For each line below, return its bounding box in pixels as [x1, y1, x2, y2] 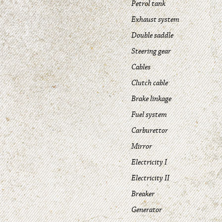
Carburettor [131, 126, 168, 135]
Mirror [131, 142, 152, 151]
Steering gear [131, 47, 171, 55]
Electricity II [131, 173, 169, 182]
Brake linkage [131, 94, 171, 103]
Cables [131, 62, 151, 71]
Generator [131, 205, 162, 214]
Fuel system [131, 110, 167, 119]
